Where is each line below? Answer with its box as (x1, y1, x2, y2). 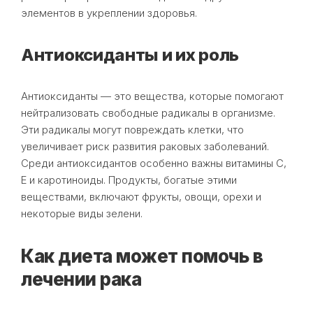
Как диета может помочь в (21, 245, 263, 267)
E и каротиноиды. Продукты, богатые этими (21, 173, 237, 187)
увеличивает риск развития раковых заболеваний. (21, 139, 269, 153)
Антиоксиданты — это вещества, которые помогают (21, 89, 284, 103)
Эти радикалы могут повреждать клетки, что (21, 122, 244, 136)
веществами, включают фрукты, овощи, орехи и (21, 189, 261, 203)
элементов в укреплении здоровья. (21, 6, 197, 20)
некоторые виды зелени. (21, 206, 143, 220)
